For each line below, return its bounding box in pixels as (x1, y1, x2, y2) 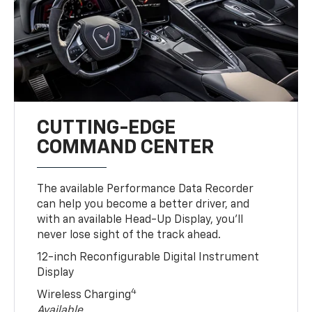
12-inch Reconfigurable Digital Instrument (37, 251, 260, 263)
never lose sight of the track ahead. (37, 229, 221, 241)
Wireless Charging (37, 289, 132, 301)
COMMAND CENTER (37, 137, 214, 157)
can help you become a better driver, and (37, 198, 250, 210)
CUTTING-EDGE (37, 118, 176, 138)
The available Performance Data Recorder (37, 183, 254, 195)
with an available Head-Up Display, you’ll (37, 214, 244, 226)
